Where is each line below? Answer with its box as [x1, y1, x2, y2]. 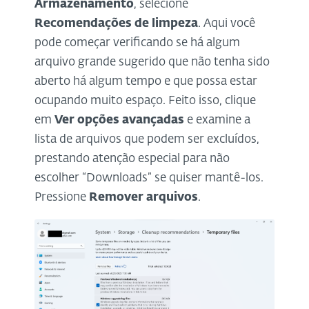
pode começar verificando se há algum [34, 37, 240, 49]
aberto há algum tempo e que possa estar [34, 75, 257, 88]
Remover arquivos [89, 191, 198, 203]
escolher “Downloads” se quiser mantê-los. [34, 172, 263, 184]
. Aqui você [198, 17, 255, 30]
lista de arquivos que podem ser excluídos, [34, 133, 259, 146]
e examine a [184, 114, 250, 126]
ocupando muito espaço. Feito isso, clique [34, 94, 256, 107]
